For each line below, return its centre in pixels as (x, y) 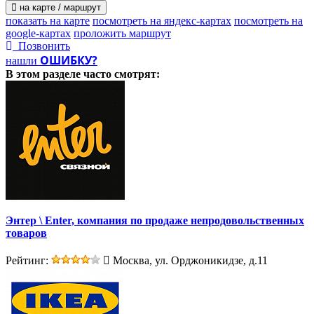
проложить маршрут (122, 33)
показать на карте (48, 20)
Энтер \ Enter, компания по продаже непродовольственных (155, 220)
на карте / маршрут (59, 7)
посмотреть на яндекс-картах (162, 20)
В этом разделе (45, 74)
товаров (26, 233)
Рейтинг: (28, 261)
